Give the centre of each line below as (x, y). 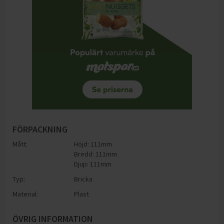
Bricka (83, 179)
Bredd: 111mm (96, 154)
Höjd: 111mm (93, 144)
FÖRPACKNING (40, 129)
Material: (25, 194)
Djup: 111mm (93, 164)
